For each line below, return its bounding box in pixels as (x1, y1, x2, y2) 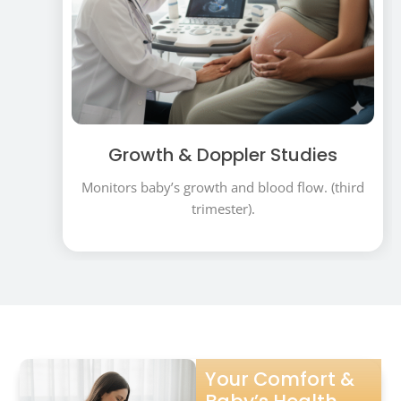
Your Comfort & (204, 366, 354, 393)
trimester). (191, 200, 255, 218)
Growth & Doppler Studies (108, 142, 337, 168)
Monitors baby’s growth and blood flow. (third (81, 178, 364, 197)
